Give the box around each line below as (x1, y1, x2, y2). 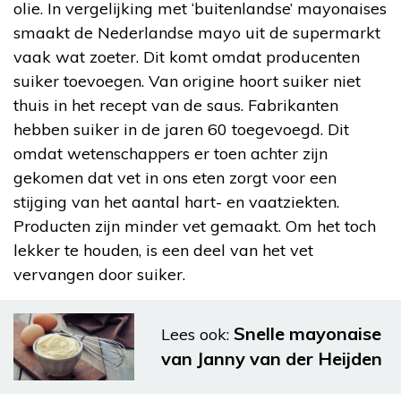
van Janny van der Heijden (161, 347, 382, 371)
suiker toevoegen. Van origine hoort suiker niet (13, 70, 361, 91)
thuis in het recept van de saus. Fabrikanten (13, 94, 338, 115)
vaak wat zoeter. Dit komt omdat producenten (13, 46, 360, 67)
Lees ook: (161, 324, 229, 346)
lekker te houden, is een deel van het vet (13, 239, 313, 260)
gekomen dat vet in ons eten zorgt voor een (13, 166, 337, 188)
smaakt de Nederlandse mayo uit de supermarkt (13, 21, 380, 43)
